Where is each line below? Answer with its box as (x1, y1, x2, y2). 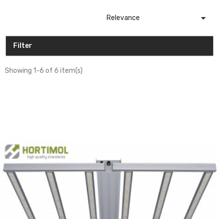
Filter (13, 41, 32, 50)
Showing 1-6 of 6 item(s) (5, 66, 83, 75)
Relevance (107, 13, 140, 22)
